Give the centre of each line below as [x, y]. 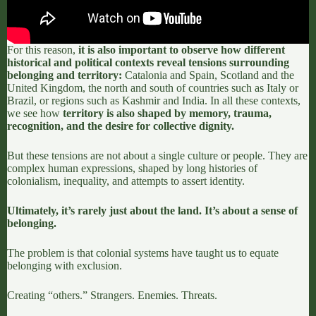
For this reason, [43, 49]
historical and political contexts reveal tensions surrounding [148, 62]
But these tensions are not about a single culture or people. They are [157, 155]
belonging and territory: [65, 75]
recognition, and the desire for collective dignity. [121, 126]
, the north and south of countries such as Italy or [190, 87]
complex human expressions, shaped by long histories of [132, 168]
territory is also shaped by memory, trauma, [167, 113]
